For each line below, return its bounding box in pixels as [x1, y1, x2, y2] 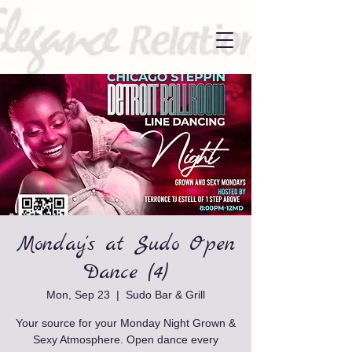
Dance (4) [84, 259, 167, 287]
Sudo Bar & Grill [126, 288, 205, 301]
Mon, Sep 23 [46, 288, 110, 301]
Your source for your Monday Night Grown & [16, 317, 236, 329]
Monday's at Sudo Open [16, 231, 235, 258]
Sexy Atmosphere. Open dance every [33, 333, 218, 346]
